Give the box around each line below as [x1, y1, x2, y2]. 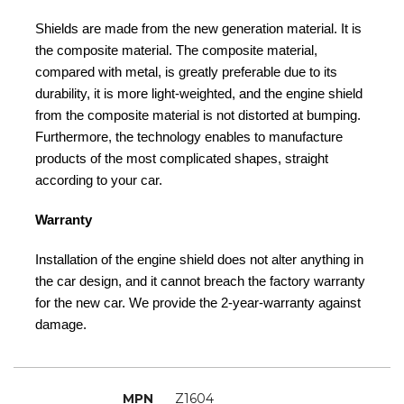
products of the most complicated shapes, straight [35, 151, 328, 167]
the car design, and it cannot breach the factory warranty [35, 273, 365, 289]
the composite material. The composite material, [35, 42, 317, 59]
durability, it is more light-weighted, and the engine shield [35, 86, 363, 102]
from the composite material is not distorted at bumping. [35, 107, 361, 124]
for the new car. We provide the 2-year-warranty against [35, 295, 361, 311]
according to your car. [35, 172, 162, 188]
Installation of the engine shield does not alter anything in [35, 252, 363, 268]
